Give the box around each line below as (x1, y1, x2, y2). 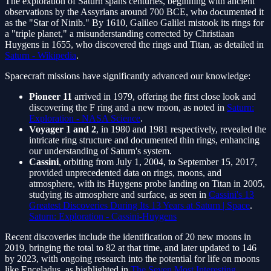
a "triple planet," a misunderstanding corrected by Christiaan (5, 28, 234, 39)
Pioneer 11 (29, 91, 72, 102)
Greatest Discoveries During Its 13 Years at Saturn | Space (29, 200, 250, 211)
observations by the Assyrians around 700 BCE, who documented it (5, 7, 264, 18)
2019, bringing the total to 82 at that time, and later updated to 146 (5, 243, 256, 253)
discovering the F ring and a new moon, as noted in (29, 102, 227, 113)
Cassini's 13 (209, 189, 254, 200)
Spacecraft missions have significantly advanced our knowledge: (5, 71, 250, 82)
